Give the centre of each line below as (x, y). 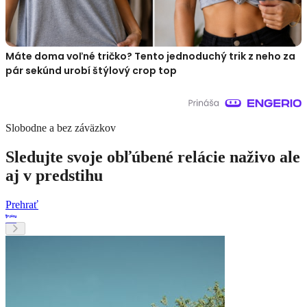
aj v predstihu (54, 176)
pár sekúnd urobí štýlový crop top (91, 71)
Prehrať (22, 205)
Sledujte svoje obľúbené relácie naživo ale (153, 157)
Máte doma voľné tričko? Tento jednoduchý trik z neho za (150, 57)
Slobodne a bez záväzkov (61, 128)
